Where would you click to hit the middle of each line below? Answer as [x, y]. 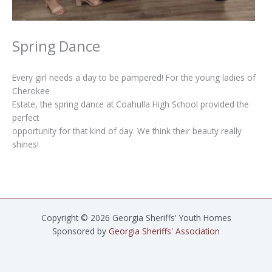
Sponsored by [80, 231]
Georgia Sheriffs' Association [164, 231]
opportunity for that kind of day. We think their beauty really [127, 131]
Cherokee [31, 90]
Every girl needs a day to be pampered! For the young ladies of [134, 77]
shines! [25, 144]
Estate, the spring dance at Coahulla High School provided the [131, 104]
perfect [25, 117]
